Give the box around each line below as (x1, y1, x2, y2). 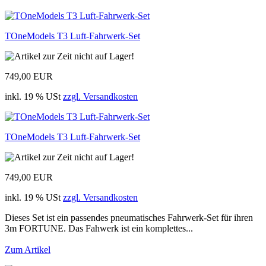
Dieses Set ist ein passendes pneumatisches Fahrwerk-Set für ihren (5, 212, 253, 223)
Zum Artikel (5, 244, 50, 255)
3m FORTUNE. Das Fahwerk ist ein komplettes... (5, 223, 193, 233)
